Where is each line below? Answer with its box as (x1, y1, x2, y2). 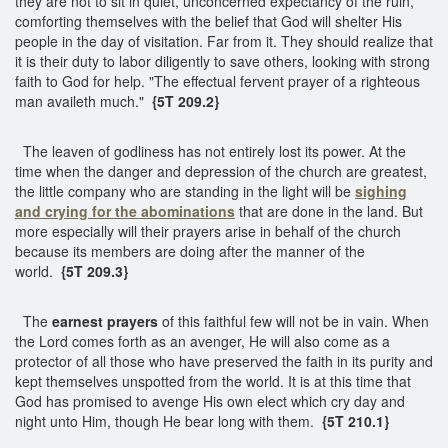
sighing (355, 180, 407, 201)
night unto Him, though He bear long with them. (15, 410, 322, 431)
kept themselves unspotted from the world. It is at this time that (15, 370, 411, 391)
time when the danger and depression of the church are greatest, (15, 160, 427, 181)
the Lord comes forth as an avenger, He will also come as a (15, 330, 390, 351)
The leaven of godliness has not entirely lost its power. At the (15, 140, 406, 161)
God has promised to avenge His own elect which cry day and (15, 390, 405, 411)
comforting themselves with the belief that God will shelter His (15, 10, 402, 31)
